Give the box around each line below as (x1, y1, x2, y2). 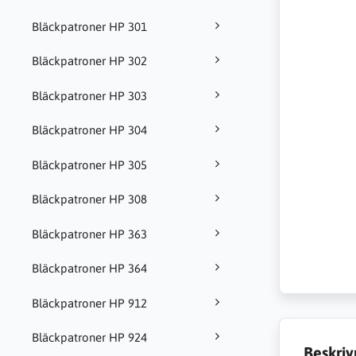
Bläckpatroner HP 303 (32, 88, 147, 103)
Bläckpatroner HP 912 (32, 296, 147, 310)
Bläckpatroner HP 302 (32, 54, 147, 68)
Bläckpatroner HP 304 (32, 123, 147, 137)
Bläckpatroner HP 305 (32, 157, 147, 172)
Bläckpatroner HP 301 (32, 19, 147, 33)
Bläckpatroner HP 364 (32, 261, 147, 276)
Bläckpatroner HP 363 (32, 226, 147, 241)
